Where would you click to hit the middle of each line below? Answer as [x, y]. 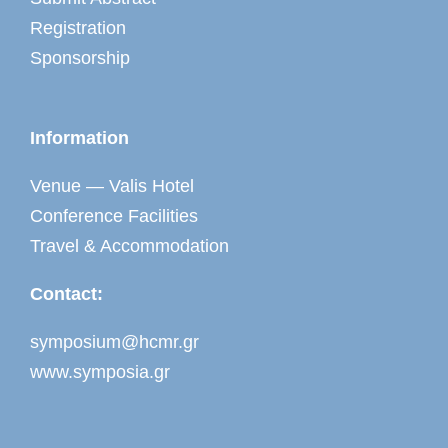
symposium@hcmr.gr [114, 342]
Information [79, 138]
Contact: [66, 294]
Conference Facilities [114, 216]
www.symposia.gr [100, 372]
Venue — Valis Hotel [112, 186]
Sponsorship [80, 58]
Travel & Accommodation [129, 246]
